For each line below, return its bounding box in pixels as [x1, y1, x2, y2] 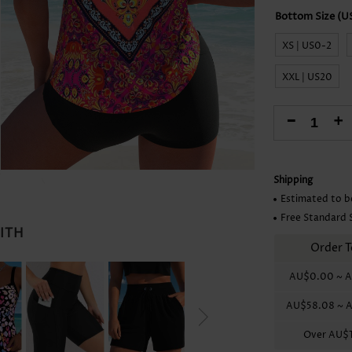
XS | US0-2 [282, 38, 332, 53]
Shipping [273, 173, 313, 187]
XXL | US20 [282, 70, 333, 84]
